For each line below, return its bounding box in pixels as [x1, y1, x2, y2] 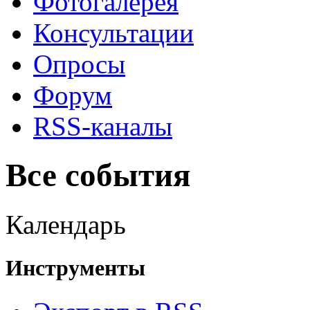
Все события [6, 157, 190, 194]
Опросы [33, 48, 125, 79]
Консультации [33, 17, 194, 48]
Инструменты [6, 255, 145, 280]
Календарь [6, 209, 126, 239]
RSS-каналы [33, 111, 172, 141]
